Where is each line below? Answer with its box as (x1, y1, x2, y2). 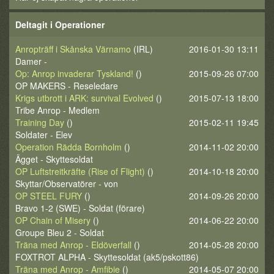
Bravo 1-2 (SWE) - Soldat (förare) (15, 202, 145, 214)
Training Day (15, 116, 64, 128)
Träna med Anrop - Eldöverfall (15, 239, 131, 251)
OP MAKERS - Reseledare (15, 80, 118, 92)
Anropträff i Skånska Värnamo (15, 43, 131, 55)
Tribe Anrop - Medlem (15, 104, 100, 116)
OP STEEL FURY (15, 190, 82, 202)
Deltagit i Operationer (15, 18, 105, 31)
